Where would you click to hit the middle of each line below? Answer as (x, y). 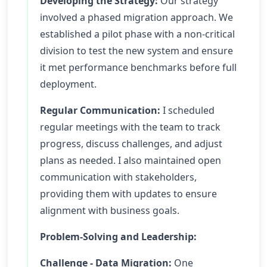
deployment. (68, 84)
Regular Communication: (100, 110)
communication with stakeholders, (118, 177)
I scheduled (187, 110)
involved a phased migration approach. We (136, 17)
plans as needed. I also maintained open (131, 160)
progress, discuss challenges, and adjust (131, 144)
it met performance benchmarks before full (138, 67)
